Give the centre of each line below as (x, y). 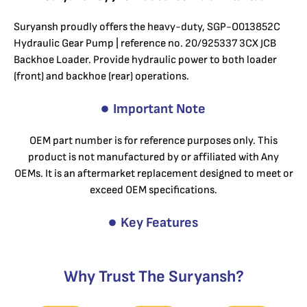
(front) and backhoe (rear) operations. (101, 76)
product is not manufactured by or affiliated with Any (153, 157)
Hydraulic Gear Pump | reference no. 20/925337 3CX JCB (145, 43)
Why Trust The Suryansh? (153, 276)
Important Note (160, 109)
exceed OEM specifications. (153, 190)
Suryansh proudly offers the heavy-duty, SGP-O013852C (147, 27)
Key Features (160, 222)
